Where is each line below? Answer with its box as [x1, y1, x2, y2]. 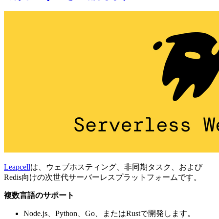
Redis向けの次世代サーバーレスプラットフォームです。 [4, 173, 201, 182]
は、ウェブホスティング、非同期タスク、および [30, 163, 202, 172]
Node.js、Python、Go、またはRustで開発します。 [23, 209, 195, 218]
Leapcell [4, 163, 30, 172]
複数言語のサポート [4, 191, 74, 200]
